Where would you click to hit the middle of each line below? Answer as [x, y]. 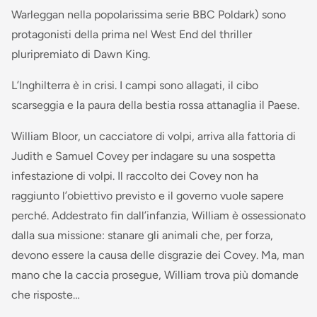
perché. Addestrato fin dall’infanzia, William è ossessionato [158, 216]
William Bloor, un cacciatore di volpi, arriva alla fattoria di [154, 137]
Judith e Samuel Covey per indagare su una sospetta [143, 156]
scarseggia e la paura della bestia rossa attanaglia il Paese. [155, 105]
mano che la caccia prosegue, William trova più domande [155, 275]
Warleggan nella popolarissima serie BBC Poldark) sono [149, 15]
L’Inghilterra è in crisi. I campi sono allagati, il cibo [135, 86]
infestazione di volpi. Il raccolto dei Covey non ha [135, 176]
